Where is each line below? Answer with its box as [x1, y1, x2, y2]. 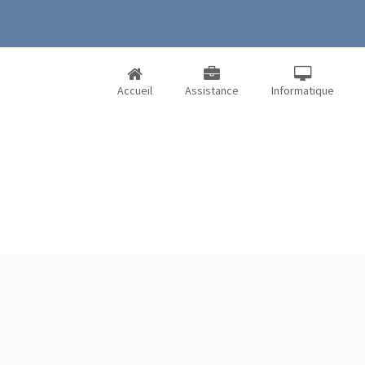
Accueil [117, 83, 152, 98]
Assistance [185, 83, 239, 98]
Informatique [271, 83, 334, 98]
